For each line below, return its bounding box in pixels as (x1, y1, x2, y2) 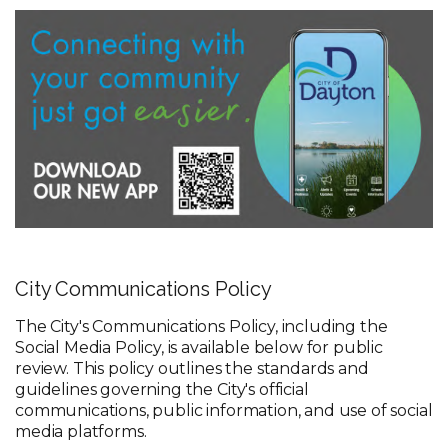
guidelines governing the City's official (15, 379, 309, 399)
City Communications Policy (15, 276, 272, 301)
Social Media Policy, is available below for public (15, 337, 383, 357)
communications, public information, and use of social (15, 400, 433, 420)
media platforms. (15, 421, 147, 441)
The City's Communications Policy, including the (15, 316, 388, 336)
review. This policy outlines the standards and (15, 358, 369, 378)
